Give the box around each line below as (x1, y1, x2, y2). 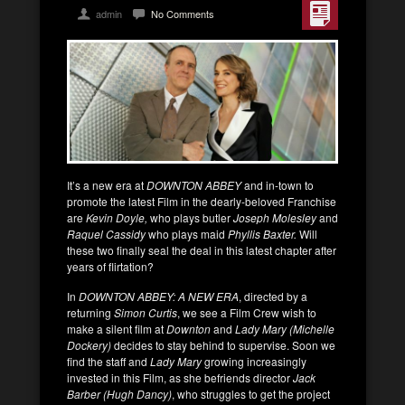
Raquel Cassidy (67, 225, 148, 241)
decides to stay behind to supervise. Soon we (111, 336, 335, 353)
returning (67, 304, 111, 320)
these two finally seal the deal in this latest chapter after (67, 241, 336, 258)
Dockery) (67, 336, 111, 353)
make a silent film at (67, 320, 166, 336)
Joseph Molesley (233, 209, 319, 225)
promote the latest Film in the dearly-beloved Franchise (67, 193, 336, 209)
